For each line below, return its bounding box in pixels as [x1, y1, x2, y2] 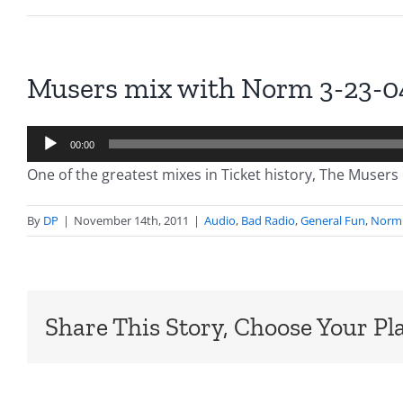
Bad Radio [241, 212, 295, 229]
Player [26, 153, 68, 174]
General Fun [300, 212, 365, 229]
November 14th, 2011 [74, 212, 189, 229]
